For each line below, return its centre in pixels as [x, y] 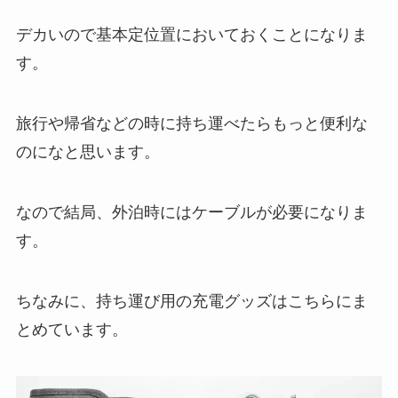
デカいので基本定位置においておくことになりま [191, 35]
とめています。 [72, 329]
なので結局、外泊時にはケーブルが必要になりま [191, 212]
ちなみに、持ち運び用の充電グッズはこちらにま [191, 301]
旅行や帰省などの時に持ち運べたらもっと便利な [191, 124]
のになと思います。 [88, 152]
